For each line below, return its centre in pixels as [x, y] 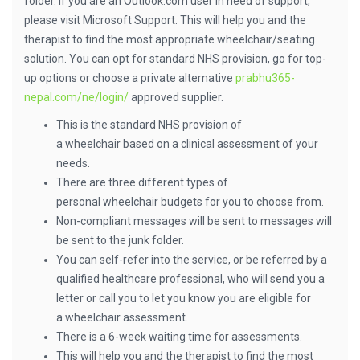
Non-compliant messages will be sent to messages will [194, 221]
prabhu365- [265, 78]
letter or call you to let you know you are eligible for [184, 298]
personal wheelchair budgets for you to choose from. [190, 202]
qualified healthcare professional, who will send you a [190, 279]
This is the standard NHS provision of [149, 125]
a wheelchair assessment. [122, 317]
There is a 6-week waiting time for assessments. [179, 337]
